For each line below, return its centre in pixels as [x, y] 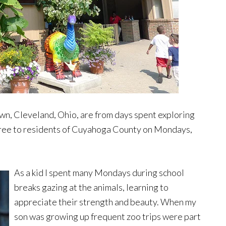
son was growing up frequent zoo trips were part [107, 216]
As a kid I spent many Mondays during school [99, 173]
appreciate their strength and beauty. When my [105, 202]
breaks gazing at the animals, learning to [91, 187]
